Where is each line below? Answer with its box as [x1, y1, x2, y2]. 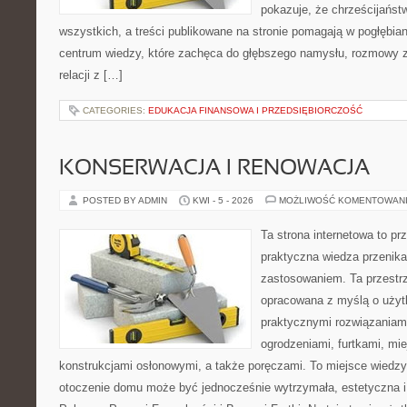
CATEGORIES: [83, 105, 148, 115]
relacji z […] [59, 68, 123, 82]
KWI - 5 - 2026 [193, 195, 253, 205]
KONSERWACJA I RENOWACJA [59, 159, 370, 179]
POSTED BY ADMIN [83, 195, 170, 205]
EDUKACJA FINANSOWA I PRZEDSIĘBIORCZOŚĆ [148, 105, 362, 115]
